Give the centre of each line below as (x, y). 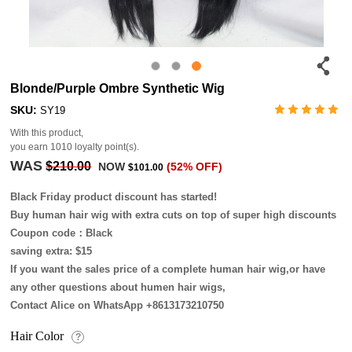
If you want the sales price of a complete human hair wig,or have (168, 269)
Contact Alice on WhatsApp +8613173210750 (117, 305)
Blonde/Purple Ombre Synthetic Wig (118, 88)
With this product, (47, 132)
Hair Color (37, 335)
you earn (31, 147)
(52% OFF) (195, 166)
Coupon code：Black (62, 233)
